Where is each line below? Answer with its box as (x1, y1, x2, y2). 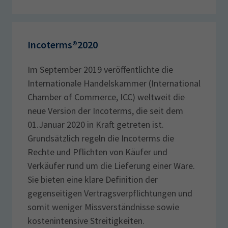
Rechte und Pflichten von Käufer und (27, 146, 167, 158)
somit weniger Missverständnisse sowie (27, 201, 179, 213)
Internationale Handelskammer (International (27, 77, 201, 89)
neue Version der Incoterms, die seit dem (27, 104, 183, 117)
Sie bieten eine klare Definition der (27, 173, 158, 185)
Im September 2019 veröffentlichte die (27, 63, 173, 75)
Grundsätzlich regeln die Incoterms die (27, 132, 174, 144)
